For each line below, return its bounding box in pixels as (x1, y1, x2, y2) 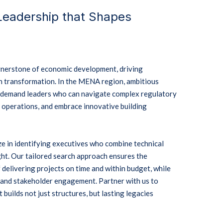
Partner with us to (99, 176, 158, 185)
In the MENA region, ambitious (58, 77, 159, 86)
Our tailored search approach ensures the (11, 151, 147, 160)
